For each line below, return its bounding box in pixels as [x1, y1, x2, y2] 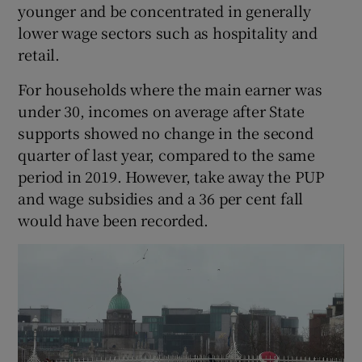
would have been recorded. [18, 209, 208, 231]
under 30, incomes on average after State [18, 100, 305, 122]
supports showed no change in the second [18, 122, 314, 144]
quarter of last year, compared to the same [18, 144, 316, 166]
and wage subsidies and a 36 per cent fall [18, 187, 304, 209]
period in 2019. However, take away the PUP [18, 166, 326, 187]
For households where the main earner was [18, 78, 322, 100]
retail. [18, 44, 61, 65]
